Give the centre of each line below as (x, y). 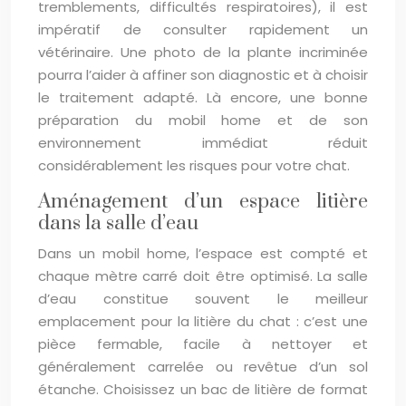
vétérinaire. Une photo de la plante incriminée (203, 52)
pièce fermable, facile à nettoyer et (203, 344)
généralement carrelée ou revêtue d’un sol (203, 367)
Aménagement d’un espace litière (203, 202)
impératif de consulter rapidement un (203, 29)
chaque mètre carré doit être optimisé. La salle (203, 276)
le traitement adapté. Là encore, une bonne (203, 97)
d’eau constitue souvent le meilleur (203, 299)
